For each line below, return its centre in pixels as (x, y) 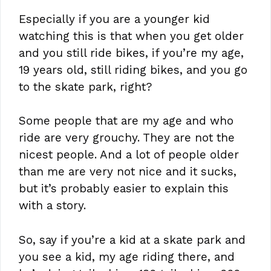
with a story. (52, 206)
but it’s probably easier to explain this (124, 189)
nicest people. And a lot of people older (129, 155)
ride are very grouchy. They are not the (127, 138)
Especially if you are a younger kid (114, 19)
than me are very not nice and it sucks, (128, 172)
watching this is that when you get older (131, 36)
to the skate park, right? (85, 87)
